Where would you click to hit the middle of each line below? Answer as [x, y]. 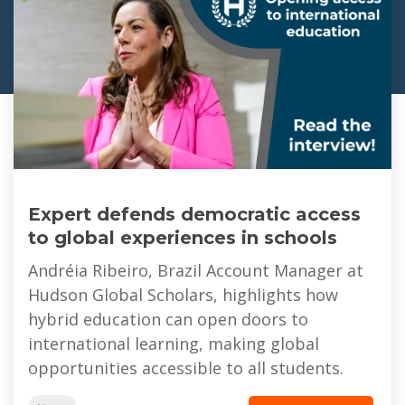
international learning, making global [174, 344]
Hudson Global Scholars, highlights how [183, 295]
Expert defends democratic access [194, 215]
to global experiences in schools [183, 238]
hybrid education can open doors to [168, 320]
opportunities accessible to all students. [186, 368]
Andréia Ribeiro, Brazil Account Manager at [196, 271]
